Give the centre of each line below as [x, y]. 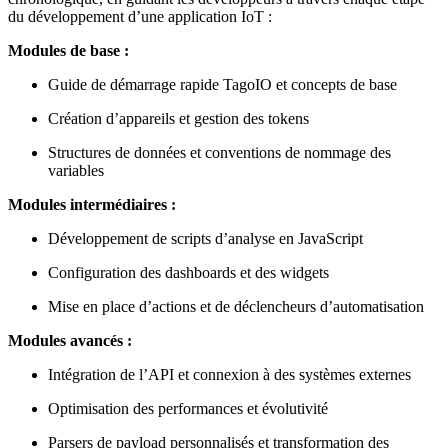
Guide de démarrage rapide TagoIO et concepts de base [222, 84]
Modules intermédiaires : [92, 204]
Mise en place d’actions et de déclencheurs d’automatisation [236, 306]
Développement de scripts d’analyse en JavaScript [205, 238]
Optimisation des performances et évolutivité [188, 408]
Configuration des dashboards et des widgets [188, 272]
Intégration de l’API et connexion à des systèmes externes [229, 374]
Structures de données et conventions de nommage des [219, 152]
